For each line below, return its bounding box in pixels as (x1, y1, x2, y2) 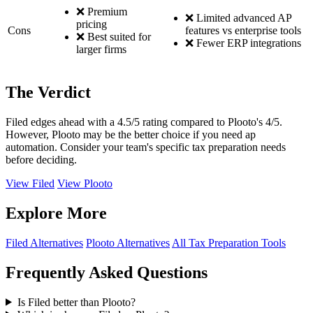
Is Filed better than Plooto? (17, 296, 136, 308)
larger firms (76, 43, 126, 56)
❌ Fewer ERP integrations (185, 37, 301, 50)
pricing (76, 18, 107, 31)
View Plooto (57, 177, 112, 190)
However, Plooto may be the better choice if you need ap (6, 129, 256, 141)
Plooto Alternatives (86, 236, 170, 249)
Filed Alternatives (6, 236, 83, 249)
